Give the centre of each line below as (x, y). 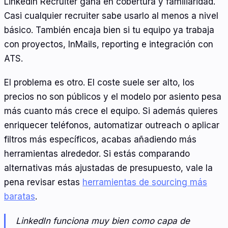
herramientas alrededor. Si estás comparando (97, 154)
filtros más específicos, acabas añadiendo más (100, 140)
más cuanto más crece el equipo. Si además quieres (111, 111)
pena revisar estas (43, 182)
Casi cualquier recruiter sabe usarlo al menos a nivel (111, 16)
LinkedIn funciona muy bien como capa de (103, 221)
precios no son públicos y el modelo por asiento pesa (113, 97)
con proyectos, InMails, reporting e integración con (109, 44)
